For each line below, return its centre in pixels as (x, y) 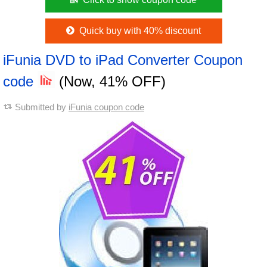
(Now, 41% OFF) (110, 81)
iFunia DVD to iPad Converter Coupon (123, 60)
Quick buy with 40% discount (139, 31)
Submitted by (42, 107)
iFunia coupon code (106, 107)
